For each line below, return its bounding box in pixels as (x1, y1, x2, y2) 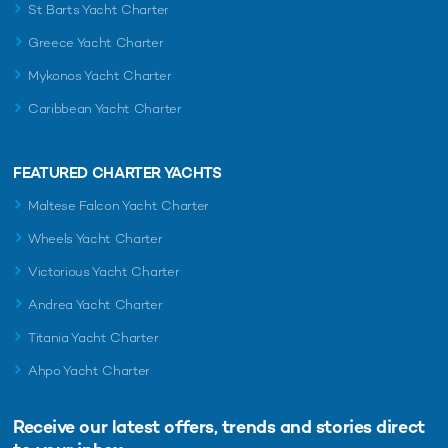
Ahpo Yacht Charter (28, 361, 151, 379)
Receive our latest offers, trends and (13, 414, 316, 438)
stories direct (315, 414, 425, 438)
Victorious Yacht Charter (28, 262, 180, 280)
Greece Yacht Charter (28, 33, 164, 51)
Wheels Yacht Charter (28, 229, 163, 247)
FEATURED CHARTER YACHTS (13, 162, 222, 182)
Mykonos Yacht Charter (28, 66, 172, 84)
